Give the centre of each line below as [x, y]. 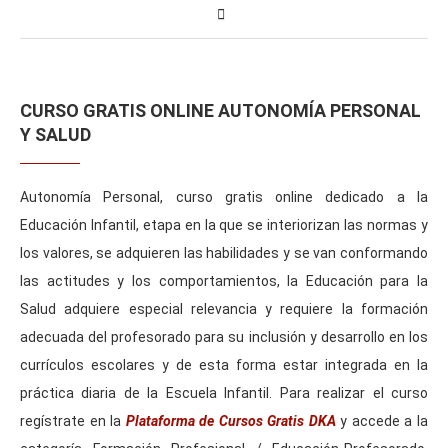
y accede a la [382, 420]
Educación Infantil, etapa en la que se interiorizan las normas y [224, 224]
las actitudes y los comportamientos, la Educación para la [224, 280]
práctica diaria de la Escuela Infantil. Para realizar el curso [224, 392]
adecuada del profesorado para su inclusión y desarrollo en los [224, 336]
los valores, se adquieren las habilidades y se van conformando [224, 252]
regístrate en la [73, 420]
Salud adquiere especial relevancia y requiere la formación [224, 308]
